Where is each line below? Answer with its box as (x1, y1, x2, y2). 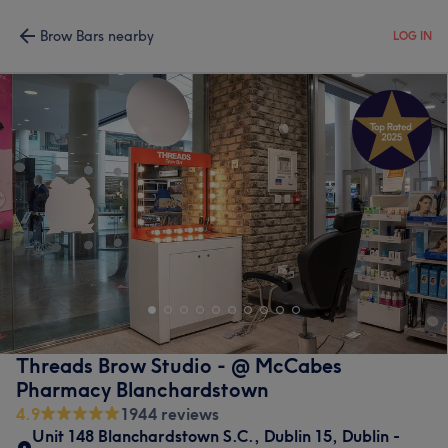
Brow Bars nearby (40, 27, 154, 45)
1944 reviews (120, 404, 219, 424)
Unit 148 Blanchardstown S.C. (32, 426, 254, 446)
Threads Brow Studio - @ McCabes (16, 353, 342, 378)
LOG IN (393, 29, 432, 43)
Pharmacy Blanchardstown (16, 377, 269, 402)
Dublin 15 (264, 426, 332, 446)
